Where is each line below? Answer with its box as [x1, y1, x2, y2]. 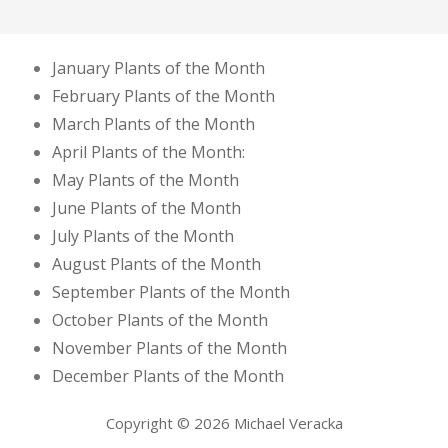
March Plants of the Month [52, 112, 255, 135]
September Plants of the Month [52, 280, 290, 303]
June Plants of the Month [52, 196, 241, 219]
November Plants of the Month [52, 336, 287, 359]
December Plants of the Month [52, 364, 284, 387]
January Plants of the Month [52, 56, 265, 79]
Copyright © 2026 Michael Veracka [105, 412, 343, 433]
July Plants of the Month [52, 224, 234, 247]
